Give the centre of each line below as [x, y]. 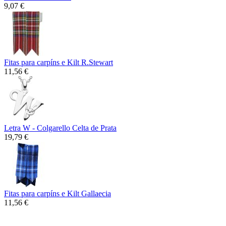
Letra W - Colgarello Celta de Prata [60, 128]
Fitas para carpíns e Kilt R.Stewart [59, 62]
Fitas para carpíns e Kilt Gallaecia [58, 193]
